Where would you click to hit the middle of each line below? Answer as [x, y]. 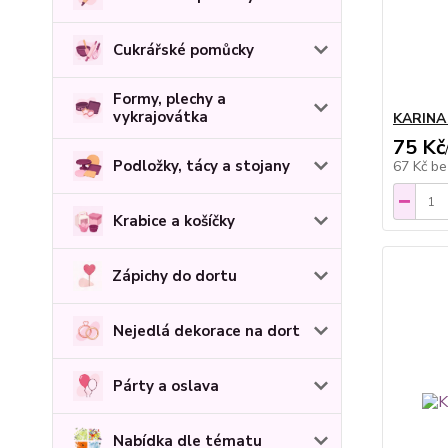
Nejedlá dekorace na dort [206, 330]
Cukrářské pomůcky [183, 49]
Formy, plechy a [169, 98]
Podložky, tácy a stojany [201, 165]
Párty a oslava [166, 385]
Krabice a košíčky [174, 220]
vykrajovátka [160, 116]
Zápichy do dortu [175, 275]
